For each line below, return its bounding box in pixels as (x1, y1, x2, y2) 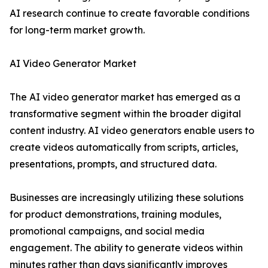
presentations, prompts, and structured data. (10, 158, 217, 170)
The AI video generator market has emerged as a (10, 91, 240, 103)
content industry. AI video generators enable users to (10, 124, 254, 137)
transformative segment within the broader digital (10, 108, 241, 120)
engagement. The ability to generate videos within (10, 242, 243, 254)
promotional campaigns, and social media (10, 225, 205, 237)
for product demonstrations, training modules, (10, 208, 221, 221)
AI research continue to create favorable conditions (10, 7, 249, 20)
